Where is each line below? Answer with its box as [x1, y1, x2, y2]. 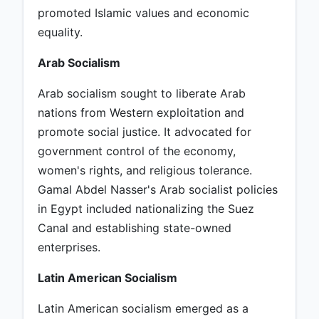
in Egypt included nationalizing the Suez [38, 202, 254, 216]
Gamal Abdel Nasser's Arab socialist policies [38, 182, 278, 197]
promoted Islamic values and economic [38, 6, 249, 21]
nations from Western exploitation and [38, 105, 244, 120]
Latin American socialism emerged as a [38, 301, 249, 316]
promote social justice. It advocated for [38, 125, 251, 140]
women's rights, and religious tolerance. [38, 163, 252, 178]
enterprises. [38, 240, 100, 255]
